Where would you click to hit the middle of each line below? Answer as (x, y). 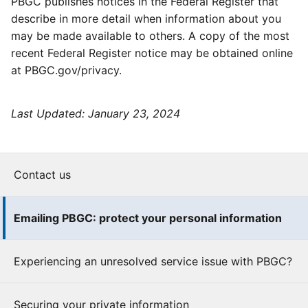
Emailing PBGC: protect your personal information (148, 218)
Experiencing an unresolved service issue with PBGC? (153, 261)
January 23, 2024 (134, 113)
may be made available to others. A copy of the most (150, 36)
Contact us (42, 175)
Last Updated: (49, 113)
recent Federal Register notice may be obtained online (152, 53)
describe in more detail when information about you (146, 19)
